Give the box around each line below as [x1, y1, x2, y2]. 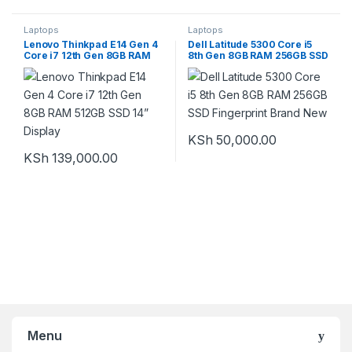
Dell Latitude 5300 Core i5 [187, 38, 313, 50]
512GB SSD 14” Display [23, 60, 132, 72]
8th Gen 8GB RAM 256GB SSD [187, 49, 328, 61]
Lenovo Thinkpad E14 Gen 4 [23, 38, 158, 50]
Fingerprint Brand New [187, 60, 299, 72]
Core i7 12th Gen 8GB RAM [23, 49, 151, 61]
